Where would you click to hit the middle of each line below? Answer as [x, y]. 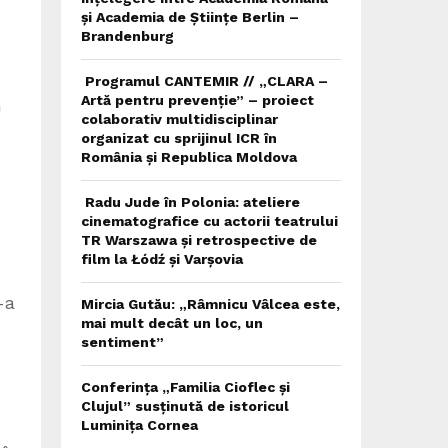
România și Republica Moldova [189, 157]
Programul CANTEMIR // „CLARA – [204, 81]
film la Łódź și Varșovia [162, 259]
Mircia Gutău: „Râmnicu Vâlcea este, [210, 304]
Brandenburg [127, 36]
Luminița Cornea [139, 425]
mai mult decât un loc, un [172, 323]
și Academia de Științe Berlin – [190, 17]
